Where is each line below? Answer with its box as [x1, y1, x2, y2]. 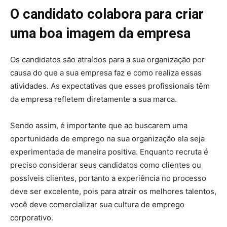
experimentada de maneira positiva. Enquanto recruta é [10, 147, 208, 157]
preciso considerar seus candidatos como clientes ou [10, 160, 201, 170]
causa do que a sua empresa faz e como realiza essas [10, 68, 202, 78]
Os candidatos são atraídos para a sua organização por [10, 55, 205, 65]
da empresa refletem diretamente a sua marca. [10, 94, 177, 104]
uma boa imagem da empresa [10, 25, 191, 42]
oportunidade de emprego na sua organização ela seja [10, 134, 205, 144]
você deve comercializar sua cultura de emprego [10, 200, 184, 210]
